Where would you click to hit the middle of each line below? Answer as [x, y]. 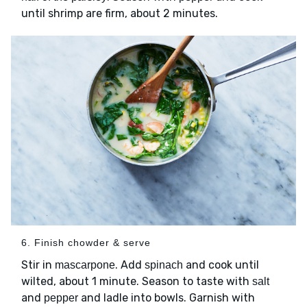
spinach [164, 265]
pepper [61, 298]
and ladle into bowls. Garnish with [167, 298]
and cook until [221, 265]
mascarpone [85, 265]
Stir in [38, 265]
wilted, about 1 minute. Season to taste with [137, 282]
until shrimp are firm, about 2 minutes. [120, 14]
